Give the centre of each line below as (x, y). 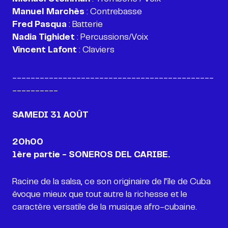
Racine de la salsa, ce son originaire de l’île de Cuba (111, 182)
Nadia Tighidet (44, 37)
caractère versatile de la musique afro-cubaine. (105, 207)
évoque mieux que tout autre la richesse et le (100, 194)
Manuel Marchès (49, 12)
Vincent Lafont (46, 50)
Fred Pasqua (39, 24)
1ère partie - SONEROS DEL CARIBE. (91, 155)
